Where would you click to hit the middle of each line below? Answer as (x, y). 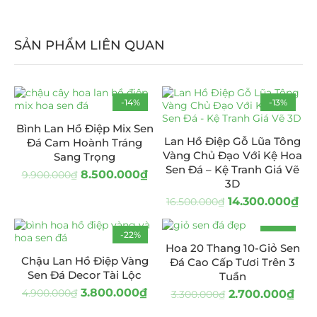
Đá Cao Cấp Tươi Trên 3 (232, 262)
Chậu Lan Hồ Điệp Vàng (85, 260)
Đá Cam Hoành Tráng (85, 142)
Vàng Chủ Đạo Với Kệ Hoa (232, 155)
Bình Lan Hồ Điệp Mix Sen (85, 128)
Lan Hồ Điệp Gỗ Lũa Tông (232, 141)
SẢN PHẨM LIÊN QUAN (90, 45)
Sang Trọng (85, 156)
